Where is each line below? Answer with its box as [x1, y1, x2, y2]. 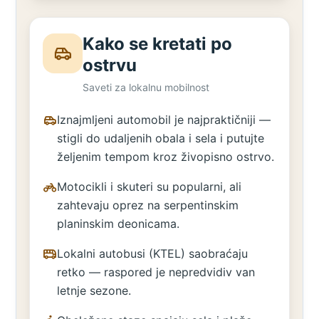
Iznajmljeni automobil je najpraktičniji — [57, 113, 271, 127]
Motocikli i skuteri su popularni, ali [57, 179, 242, 194]
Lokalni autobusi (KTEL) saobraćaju [57, 246, 249, 261]
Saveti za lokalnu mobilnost [83, 81, 210, 93]
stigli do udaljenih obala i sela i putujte [57, 131, 265, 145]
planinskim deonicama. [57, 216, 180, 231]
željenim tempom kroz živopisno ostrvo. [57, 150, 275, 164]
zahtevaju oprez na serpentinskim [57, 198, 239, 212]
